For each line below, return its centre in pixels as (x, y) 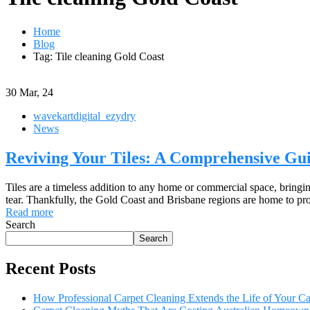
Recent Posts (51, 268)
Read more (29, 212)
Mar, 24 (36, 92)
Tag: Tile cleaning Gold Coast (99, 56)
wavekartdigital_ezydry (84, 116)
